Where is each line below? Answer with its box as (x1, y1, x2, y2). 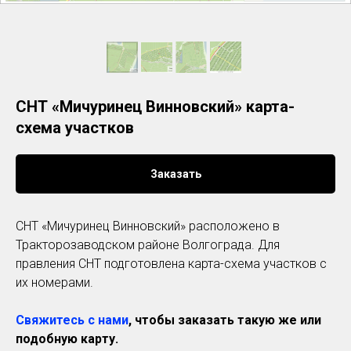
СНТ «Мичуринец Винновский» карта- (16, 97, 295, 116)
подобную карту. (16, 331, 118, 346)
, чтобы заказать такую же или (128, 313, 321, 327)
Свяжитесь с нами (16, 313, 128, 327)
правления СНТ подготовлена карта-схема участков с (16, 256, 327, 271)
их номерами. (16, 275, 93, 290)
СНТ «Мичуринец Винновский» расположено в (16, 219, 280, 233)
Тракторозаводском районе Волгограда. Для (16, 237, 280, 252)
